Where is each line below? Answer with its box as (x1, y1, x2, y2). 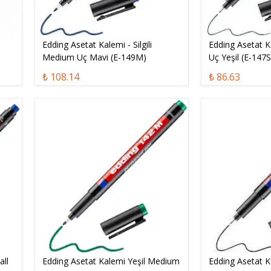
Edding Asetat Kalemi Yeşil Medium (42, 255, 180, 267)
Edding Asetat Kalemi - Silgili (42, 39, 152, 51)
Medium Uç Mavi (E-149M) (42, 51, 146, 64)
